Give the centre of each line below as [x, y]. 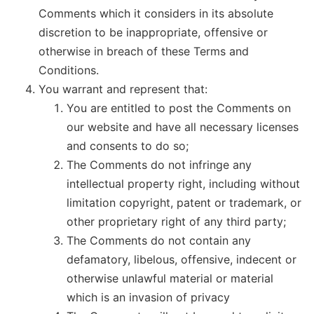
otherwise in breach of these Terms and [144, 52]
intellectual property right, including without [183, 184]
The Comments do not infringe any [159, 165]
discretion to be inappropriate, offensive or [153, 33]
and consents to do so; [128, 146]
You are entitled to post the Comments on [179, 108]
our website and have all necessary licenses [183, 127]
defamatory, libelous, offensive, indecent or [182, 260]
